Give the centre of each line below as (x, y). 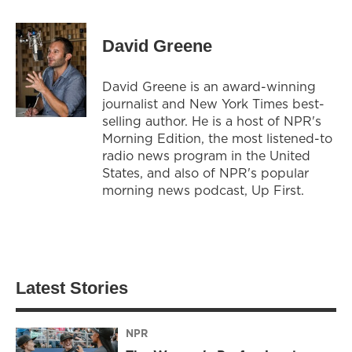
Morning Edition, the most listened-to (217, 138)
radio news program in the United (206, 155)
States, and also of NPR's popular (205, 172)
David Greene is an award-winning (209, 86)
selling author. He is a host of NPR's (212, 121)
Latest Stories (72, 288)
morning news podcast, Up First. (203, 190)
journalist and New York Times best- (213, 103)
